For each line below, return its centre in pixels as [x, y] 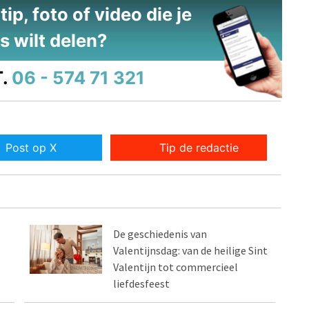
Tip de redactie [199, 148]
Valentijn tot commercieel [176, 267]
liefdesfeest [142, 284]
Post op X [31, 148]
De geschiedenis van [160, 234]
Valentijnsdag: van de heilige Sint [191, 251]
